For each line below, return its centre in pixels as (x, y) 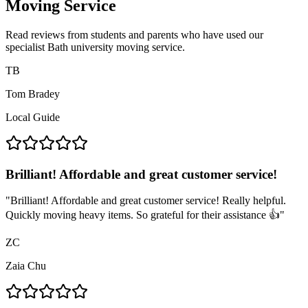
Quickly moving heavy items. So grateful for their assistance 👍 (143, 215)
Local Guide (33, 117)
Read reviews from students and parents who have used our (134, 34)
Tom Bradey (33, 93)
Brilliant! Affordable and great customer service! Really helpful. (148, 201)
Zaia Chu (26, 266)
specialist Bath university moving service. (95, 47)
